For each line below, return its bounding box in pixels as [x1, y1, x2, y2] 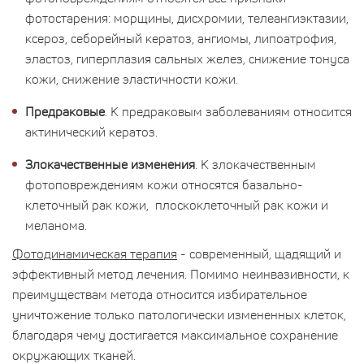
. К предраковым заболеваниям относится [105, 102, 352, 120]
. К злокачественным [195, 154, 316, 173]
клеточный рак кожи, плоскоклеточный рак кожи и [25, 195, 328, 214]
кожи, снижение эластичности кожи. [25, 69, 238, 88]
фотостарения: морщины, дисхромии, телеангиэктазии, [25, 8, 349, 27]
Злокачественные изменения [25, 154, 195, 173]
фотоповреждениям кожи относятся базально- [25, 175, 303, 193]
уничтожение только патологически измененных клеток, [12, 305, 346, 323]
